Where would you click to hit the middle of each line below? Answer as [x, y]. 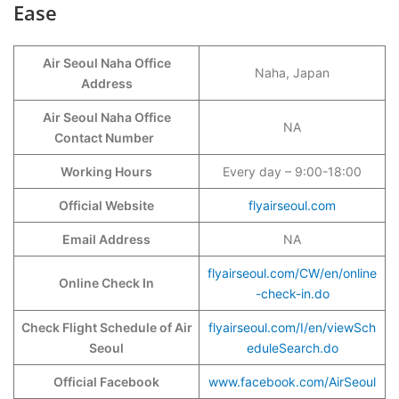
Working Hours [106, 171]
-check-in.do [292, 293]
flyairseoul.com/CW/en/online [292, 273]
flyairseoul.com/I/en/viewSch [292, 327]
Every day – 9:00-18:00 [292, 171]
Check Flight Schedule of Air [106, 327]
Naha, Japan [292, 73]
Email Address [106, 239]
